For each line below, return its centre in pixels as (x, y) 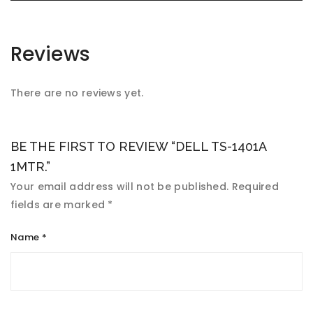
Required (255, 187)
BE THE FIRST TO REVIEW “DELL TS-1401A (138, 146)
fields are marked (59, 205)
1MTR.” (30, 167)
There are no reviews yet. (77, 93)
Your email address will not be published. (120, 187)
